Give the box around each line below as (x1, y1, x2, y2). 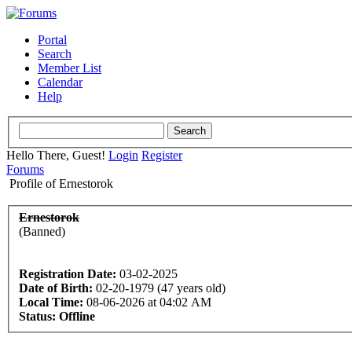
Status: (19, 310, 56, 324)
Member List (38, 61, 101, 75)
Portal (38, 33, 67, 46)
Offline (59, 310, 95, 324)
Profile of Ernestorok (9, 176, 113, 190)
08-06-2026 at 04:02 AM (83, 295, 211, 310)
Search (38, 47, 71, 60)
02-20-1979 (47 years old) (93, 281, 225, 295)
